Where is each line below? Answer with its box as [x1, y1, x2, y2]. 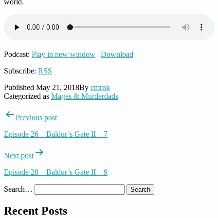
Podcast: [4, 50, 32, 58]
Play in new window [32, 50, 95, 58]
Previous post [16, 113, 57, 122]
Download [101, 50, 133, 58]
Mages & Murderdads [51, 91, 118, 100]
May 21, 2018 [36, 83, 79, 91]
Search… [4, 184, 33, 193]
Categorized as [4, 91, 51, 100]
